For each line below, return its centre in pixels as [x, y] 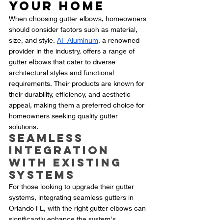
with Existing [68, 163]
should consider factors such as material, [74, 29]
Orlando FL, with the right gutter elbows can [78, 208]
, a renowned [120, 40]
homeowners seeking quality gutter [64, 116]
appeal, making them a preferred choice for [78, 105]
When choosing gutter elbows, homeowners [79, 19]
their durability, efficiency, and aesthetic [71, 94]
